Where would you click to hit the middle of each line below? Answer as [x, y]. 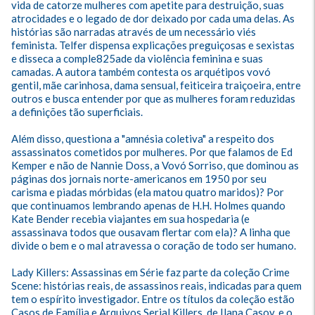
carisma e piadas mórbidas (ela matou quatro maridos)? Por [149, 192]
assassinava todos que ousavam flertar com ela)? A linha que [152, 232]
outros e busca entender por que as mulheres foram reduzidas [154, 98]
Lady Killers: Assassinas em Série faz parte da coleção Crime [152, 272]
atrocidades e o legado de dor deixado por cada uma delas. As [154, 18]
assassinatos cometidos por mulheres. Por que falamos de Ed [153, 152]
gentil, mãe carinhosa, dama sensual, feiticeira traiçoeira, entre [157, 85]
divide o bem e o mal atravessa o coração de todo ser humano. [155, 245]
